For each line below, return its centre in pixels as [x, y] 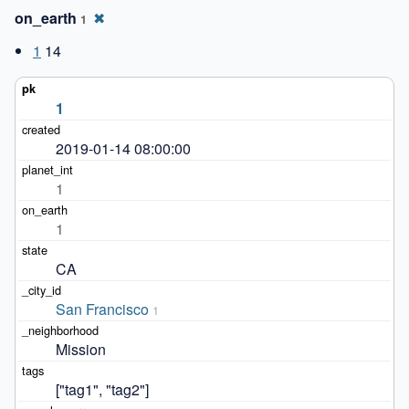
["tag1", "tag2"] [102, 389]
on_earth [47, 17]
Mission [80, 349]
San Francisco [102, 309]
